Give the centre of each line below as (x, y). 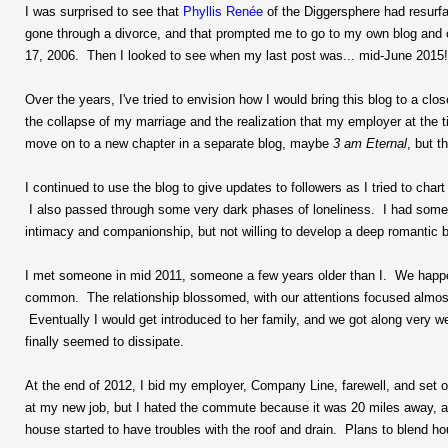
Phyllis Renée (223, 11)
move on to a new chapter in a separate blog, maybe (179, 143)
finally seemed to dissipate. (104, 341)
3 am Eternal (370, 143)
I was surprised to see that (104, 11)
